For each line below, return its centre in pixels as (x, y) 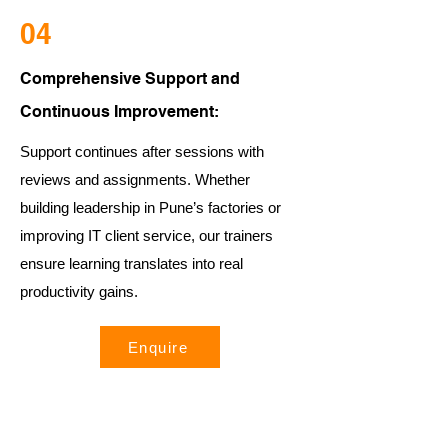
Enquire (158, 347)
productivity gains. (79, 291)
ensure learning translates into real (131, 263)
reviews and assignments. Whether (135, 179)
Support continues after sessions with (142, 151)
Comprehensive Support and (130, 78)
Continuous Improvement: (119, 111)
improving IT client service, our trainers (146, 235)
